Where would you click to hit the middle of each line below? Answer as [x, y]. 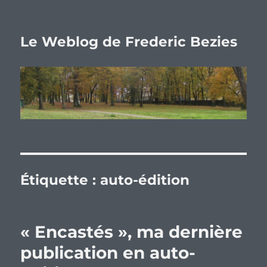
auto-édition [145, 180]
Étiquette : [60, 180]
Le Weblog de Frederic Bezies [129, 42]
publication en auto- [108, 253]
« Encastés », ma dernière [132, 232]
